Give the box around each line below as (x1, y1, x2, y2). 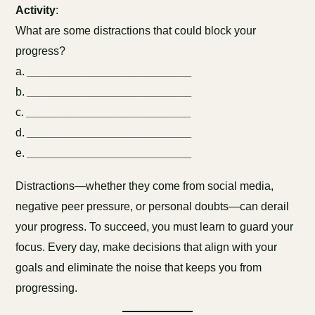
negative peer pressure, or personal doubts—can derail (15, 200, 290, 212)
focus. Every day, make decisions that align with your (15, 241, 278, 253)
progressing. (15, 282, 78, 294)
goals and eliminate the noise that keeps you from (15, 262, 262, 274)
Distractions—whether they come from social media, (15, 180, 274, 192)
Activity (15, 4, 56, 16)
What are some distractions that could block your (15, 25, 257, 37)
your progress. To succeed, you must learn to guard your (15, 221, 294, 233)
